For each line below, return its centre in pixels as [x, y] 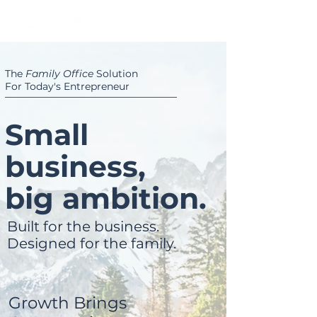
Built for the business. [83, 226]
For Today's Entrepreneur [67, 86]
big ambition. [106, 198]
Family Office [59, 74]
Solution [116, 74]
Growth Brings [68, 303]
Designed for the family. [92, 243]
